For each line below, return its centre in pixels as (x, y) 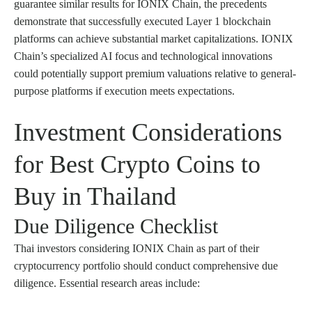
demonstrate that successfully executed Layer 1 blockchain (142, 21)
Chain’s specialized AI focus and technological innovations (143, 56)
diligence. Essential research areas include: (107, 283)
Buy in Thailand (95, 196)
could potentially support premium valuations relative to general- (155, 73)
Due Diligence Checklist (116, 226)
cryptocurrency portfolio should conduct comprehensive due (146, 265)
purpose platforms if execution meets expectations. (124, 91)
